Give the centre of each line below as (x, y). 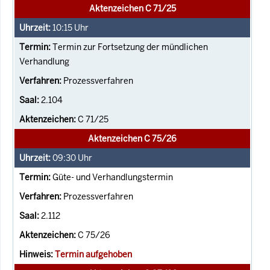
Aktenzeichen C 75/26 (132, 138)
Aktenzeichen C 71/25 (132, 8)
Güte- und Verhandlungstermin (113, 177)
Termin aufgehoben (93, 254)
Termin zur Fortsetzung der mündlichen (130, 47)
